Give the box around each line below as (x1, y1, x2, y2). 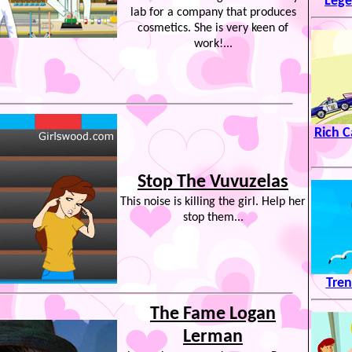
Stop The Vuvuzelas (137, 173, 288, 192)
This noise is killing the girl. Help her (120, 196, 306, 208)
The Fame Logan (150, 305, 276, 324)
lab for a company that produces (130, 6, 296, 19)
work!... (193, 38, 233, 50)
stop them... (182, 211, 244, 224)
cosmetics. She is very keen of (137, 22, 288, 35)
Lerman (183, 328, 243, 346)
